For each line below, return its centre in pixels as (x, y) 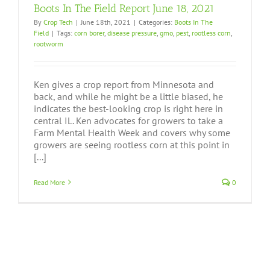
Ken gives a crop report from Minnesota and (124, 84)
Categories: (156, 22)
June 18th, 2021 (106, 22)
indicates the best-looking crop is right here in (128, 108)
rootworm (49, 43)
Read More (49, 182)
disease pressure (132, 33)
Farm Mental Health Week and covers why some (132, 132)
